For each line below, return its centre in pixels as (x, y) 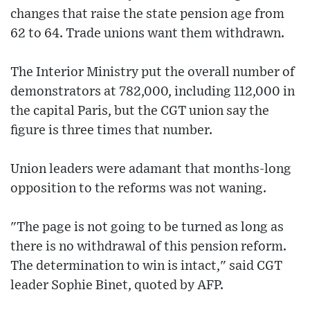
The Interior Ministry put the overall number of (153, 73)
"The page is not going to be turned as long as (147, 228)
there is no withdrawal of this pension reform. (148, 247)
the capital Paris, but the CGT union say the (140, 111)
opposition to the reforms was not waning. (138, 189)
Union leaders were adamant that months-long (151, 170)
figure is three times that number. (111, 131)
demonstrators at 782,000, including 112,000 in (153, 92)
